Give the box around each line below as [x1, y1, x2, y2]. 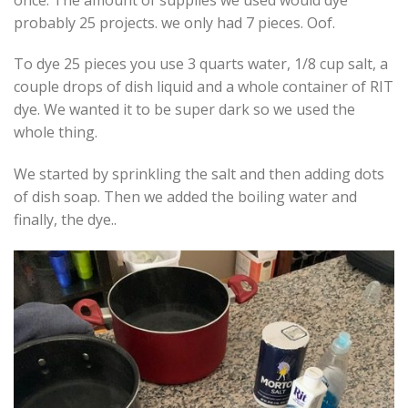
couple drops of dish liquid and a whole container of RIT [14, 76, 393, 97]
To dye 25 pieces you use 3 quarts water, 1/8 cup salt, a [14, 54, 388, 75]
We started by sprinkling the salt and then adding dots [14, 164, 384, 185]
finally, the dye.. [14, 209, 117, 230]
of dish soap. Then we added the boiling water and [14, 187, 357, 208]
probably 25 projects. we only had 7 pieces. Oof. [14, 12, 335, 33]
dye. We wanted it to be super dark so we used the [14, 99, 355, 120]
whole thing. [14, 122, 97, 143]
